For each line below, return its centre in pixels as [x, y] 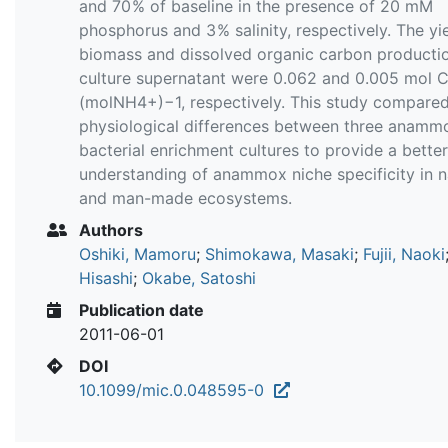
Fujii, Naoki [404, 253]
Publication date [139, 309]
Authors [109, 229]
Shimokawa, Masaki [279, 253]
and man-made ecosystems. [185, 197]
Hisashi [106, 277]
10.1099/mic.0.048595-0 [176, 389]
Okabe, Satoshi [199, 277]
